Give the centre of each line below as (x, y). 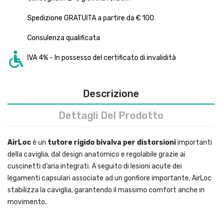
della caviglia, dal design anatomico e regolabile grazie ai (96, 155)
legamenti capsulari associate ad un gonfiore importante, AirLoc (110, 178)
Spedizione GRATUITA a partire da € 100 (91, 18)
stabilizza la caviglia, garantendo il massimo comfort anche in (106, 190)
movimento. (27, 202)
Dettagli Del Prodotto (111, 116)
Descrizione (111, 94)
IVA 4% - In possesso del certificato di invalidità (102, 58)
